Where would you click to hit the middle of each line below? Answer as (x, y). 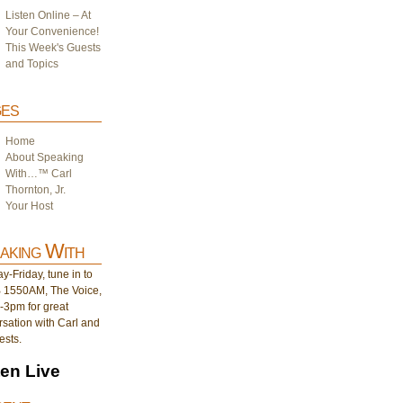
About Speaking (44, 157)
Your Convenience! (52, 31)
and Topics (31, 64)
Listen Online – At (48, 15)
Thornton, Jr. (35, 190)
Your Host (29, 206)
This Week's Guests (53, 48)
